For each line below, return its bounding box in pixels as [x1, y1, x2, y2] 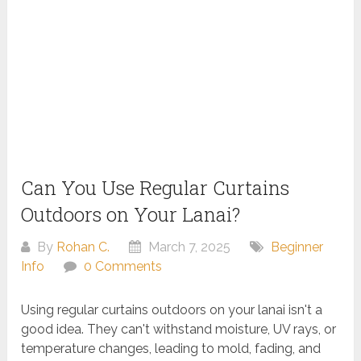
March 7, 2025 [145, 239, 231, 255]
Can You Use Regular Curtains [21, 175, 290, 201]
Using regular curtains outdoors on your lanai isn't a [21, 302, 323, 318]
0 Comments [84, 259, 163, 275]
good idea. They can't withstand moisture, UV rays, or [21, 322, 337, 338]
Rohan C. [56, 239, 110, 255]
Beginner [271, 239, 324, 255]
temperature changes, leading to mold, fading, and [21, 341, 322, 357]
